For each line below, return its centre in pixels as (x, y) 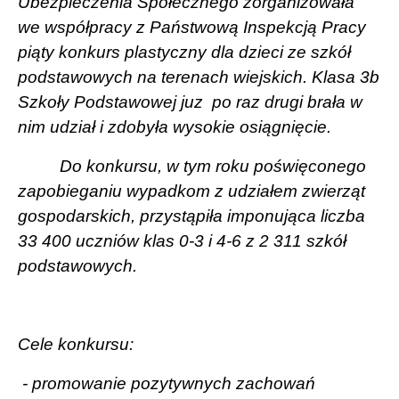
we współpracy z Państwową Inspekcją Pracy (192, 27)
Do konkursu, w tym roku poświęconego (213, 166)
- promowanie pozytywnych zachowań (169, 383)
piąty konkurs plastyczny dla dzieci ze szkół (184, 52)
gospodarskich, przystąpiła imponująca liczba (191, 216)
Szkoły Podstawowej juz (110, 102)
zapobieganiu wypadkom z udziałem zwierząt (191, 191)
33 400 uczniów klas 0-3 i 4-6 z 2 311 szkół (182, 240)
